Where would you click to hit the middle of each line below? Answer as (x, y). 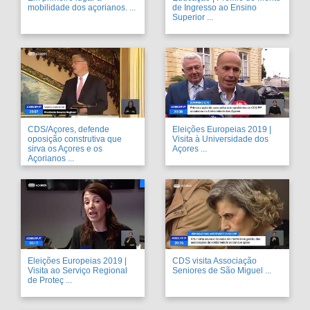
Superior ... (193, 17)
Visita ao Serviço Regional (77, 270)
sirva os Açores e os (65, 148)
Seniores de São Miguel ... (222, 270)
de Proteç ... (50, 280)
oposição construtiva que (75, 139)
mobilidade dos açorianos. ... (82, 7)
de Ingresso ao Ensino (215, 7)
